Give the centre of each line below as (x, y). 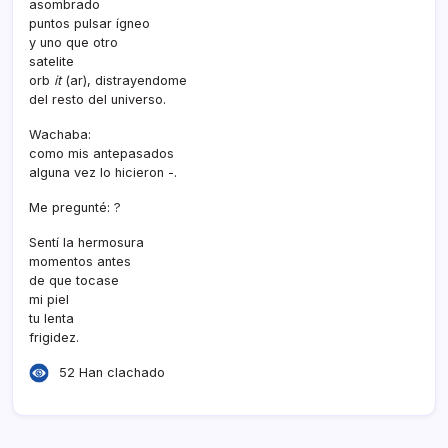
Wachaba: (60, 134)
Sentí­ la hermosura (86, 242)
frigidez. (54, 337)
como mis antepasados (101, 153)
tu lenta (51, 318)
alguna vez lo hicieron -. (103, 172)
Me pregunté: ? (75, 207)
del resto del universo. (97, 99)
